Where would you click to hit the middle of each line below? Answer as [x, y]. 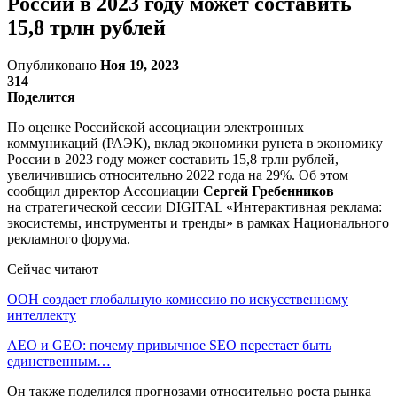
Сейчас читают [53, 269]
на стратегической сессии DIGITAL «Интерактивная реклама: [195, 206]
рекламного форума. [69, 238]
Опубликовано [54, 65]
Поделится [41, 97]
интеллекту [42, 315]
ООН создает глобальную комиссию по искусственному [178, 299]
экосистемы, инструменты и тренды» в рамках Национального [198, 222]
